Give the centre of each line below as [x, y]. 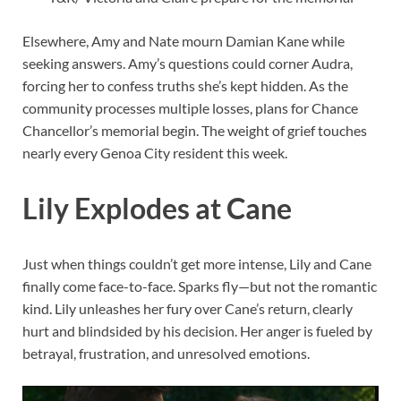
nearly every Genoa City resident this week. [155, 153]
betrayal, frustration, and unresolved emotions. [166, 354]
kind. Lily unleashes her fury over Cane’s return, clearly [188, 309]
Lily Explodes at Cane [157, 209]
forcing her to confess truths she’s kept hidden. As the [185, 86]
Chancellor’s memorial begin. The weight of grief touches [195, 131]
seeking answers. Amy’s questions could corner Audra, [188, 64]
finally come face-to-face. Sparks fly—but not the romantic [200, 286]
